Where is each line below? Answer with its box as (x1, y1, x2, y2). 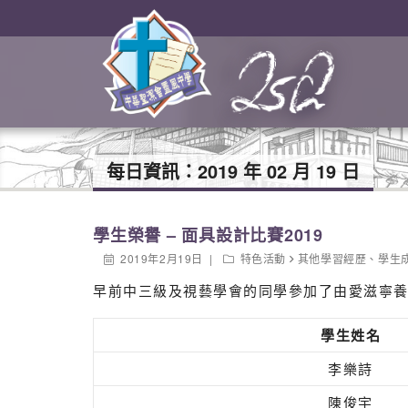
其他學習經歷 (297, 250, 367, 266)
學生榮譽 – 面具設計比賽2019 (93, 223, 323, 247)
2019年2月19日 (120, 250, 203, 266)
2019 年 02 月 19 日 (198, 158, 360, 184)
